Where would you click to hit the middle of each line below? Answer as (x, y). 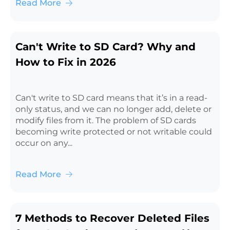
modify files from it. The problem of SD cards (106, 120)
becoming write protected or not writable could (113, 131)
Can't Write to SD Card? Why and (105, 46)
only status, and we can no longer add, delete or (113, 109)
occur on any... (44, 143)
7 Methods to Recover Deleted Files (112, 218)
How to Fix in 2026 (65, 62)
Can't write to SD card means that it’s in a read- (111, 98)
